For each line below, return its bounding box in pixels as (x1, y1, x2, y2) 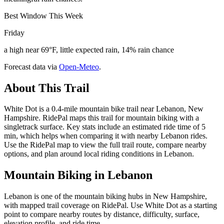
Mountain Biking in (4, 168, 107, 182)
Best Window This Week (4, 11, 83, 20)
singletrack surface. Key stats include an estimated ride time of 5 (4, 122, 205, 131)
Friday (4, 28, 24, 37)
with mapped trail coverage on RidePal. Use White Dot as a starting (4, 201, 217, 210)
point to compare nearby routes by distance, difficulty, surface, (4, 210, 199, 219)
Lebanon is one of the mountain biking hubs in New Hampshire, (4, 192, 207, 201)
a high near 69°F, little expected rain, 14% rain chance (4, 45, 174, 54)
